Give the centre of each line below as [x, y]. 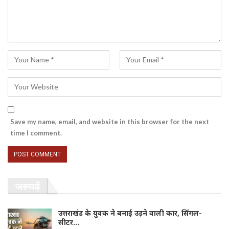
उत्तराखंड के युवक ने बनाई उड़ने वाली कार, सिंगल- [130, 213]
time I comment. [36, 133]
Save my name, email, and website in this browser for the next [110, 121]
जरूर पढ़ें [28, 186]
